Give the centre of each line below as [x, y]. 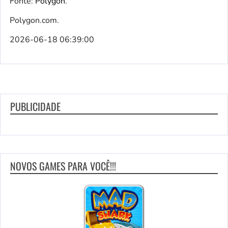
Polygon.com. [34, 21]
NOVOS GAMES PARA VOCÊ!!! [63, 166]
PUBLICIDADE [35, 107]
